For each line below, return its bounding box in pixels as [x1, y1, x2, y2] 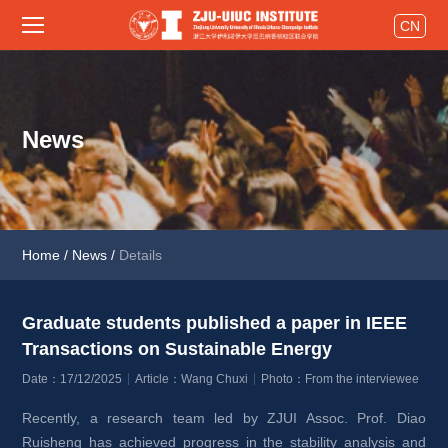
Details [119, 247, 163, 263]
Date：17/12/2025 [22, 372, 123, 386]
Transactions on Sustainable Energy [22, 339, 333, 359]
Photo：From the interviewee [261, 372, 420, 386]
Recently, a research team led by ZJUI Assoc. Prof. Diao [22, 410, 426, 426]
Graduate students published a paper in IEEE [22, 313, 408, 333]
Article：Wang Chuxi [135, 372, 249, 386]
